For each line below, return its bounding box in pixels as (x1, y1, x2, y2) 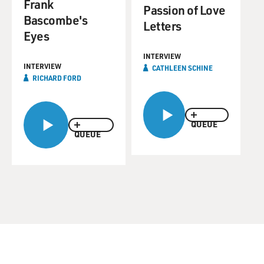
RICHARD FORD (32, 73, 81, 82)
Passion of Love (143, 2, 226, 18)
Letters (143, 18, 181, 34)
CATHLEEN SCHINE (152, 63, 213, 72)
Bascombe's (24, 12, 87, 28)
